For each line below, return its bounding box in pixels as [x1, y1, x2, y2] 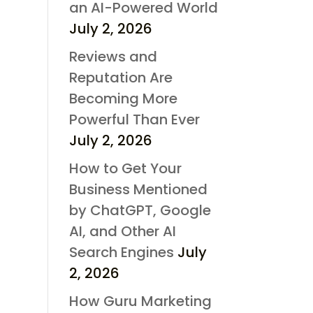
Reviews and [68, 46, 157, 66]
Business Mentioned [68, 179, 208, 199]
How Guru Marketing [68, 291, 212, 311]
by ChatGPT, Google [68, 200, 211, 220]
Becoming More [68, 88, 177, 108]
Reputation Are [68, 67, 173, 87]
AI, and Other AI [68, 221, 176, 241]
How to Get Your [68, 158, 182, 178]
